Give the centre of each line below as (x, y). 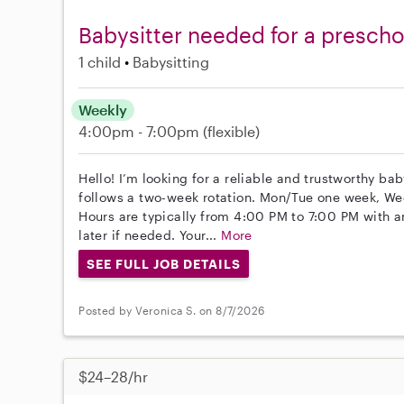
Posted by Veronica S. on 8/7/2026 (172, 310)
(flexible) (232, 131)
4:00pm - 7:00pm (141, 131)
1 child (100, 61)
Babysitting (171, 61)
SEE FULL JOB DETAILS (164, 263)
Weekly (103, 109)
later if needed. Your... (150, 234)
